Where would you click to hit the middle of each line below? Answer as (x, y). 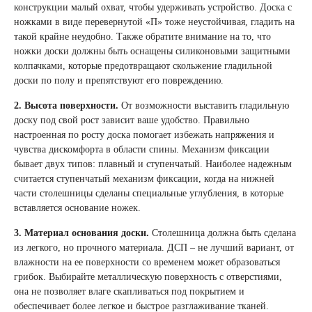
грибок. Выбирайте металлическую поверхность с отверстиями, (148, 276)
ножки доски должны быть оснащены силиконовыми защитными (152, 51)
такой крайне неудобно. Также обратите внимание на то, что (142, 36)
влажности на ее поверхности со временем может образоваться (147, 262)
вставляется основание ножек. (77, 208)
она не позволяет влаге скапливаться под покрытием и (129, 291)
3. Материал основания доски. (81, 233)
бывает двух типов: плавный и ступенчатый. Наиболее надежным (153, 164)
